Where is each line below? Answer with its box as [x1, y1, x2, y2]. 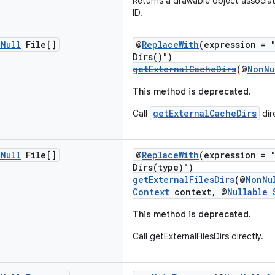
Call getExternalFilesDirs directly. [133, 231, 263, 242]
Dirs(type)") [133, 161, 193, 173]
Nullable [227, 186, 268, 198]
